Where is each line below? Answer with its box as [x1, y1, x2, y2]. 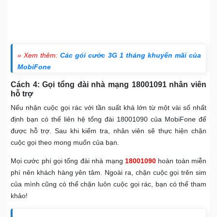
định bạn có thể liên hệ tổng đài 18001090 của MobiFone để [11, 115, 206, 124]
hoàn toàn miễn [155, 157, 207, 165]
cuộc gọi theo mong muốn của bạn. [11, 139, 119, 147]
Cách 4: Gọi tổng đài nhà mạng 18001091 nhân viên [11, 80, 206, 89]
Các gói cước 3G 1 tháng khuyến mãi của [60, 51, 201, 60]
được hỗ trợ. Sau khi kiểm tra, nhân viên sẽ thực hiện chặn [11, 127, 206, 135]
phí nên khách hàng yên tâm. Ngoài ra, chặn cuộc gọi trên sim [11, 169, 206, 177]
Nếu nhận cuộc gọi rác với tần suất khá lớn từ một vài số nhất [11, 104, 206, 112]
